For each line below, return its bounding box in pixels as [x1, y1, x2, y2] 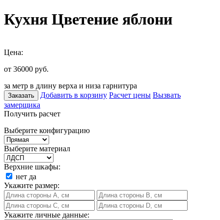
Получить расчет [4, 109, 60, 118]
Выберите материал [4, 144, 70, 153]
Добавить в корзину [40, 90, 107, 99]
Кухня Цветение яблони [4, 10, 172, 28]
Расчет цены [109, 90, 151, 99]
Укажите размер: [4, 181, 59, 190]
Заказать [8, 91, 34, 99]
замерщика [4, 100, 40, 109]
